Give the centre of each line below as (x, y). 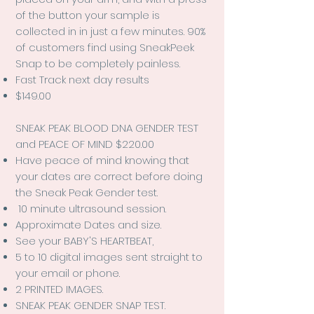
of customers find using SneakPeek (105, 47)
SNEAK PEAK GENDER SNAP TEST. (90, 305)
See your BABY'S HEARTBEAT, (90, 241)
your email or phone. (70, 273)
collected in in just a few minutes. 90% (110, 31)
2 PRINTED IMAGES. (59, 289)
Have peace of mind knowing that (102, 160)
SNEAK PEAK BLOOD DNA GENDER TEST (107, 128)
